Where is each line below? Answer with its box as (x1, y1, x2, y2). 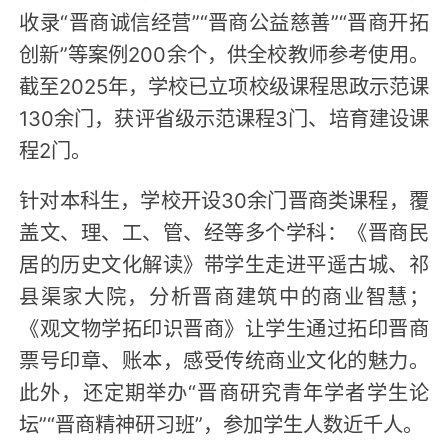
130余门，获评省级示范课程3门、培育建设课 (19, 101, 429, 132)
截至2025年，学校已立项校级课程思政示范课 (19, 69, 429, 100)
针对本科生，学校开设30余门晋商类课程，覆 (19, 183, 429, 214)
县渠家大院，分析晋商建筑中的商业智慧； (19, 279, 429, 310)
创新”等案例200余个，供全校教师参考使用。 (19, 37, 429, 68)
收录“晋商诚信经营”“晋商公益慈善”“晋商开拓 (19, 5, 429, 36)
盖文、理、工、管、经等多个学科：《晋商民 (19, 215, 429, 246)
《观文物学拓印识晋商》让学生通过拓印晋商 (19, 311, 429, 342)
